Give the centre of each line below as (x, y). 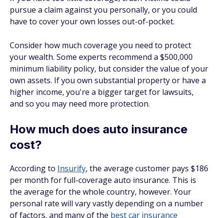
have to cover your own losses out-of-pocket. (92, 21)
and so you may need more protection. (80, 104)
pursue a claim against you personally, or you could (103, 10)
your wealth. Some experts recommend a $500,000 (101, 57)
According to (34, 168)
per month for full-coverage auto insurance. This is (103, 180)
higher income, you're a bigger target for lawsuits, (102, 92)
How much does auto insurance (99, 129)
